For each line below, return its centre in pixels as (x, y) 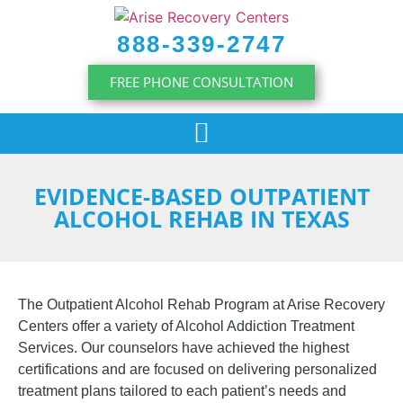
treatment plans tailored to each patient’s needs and (182, 390)
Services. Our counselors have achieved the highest (184, 347)
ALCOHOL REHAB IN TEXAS (201, 218)
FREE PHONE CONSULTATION (201, 81)
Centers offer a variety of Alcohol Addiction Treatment (186, 326)
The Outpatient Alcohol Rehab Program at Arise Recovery (201, 304)
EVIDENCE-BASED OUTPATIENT (201, 196)
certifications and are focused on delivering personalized (197, 369)
